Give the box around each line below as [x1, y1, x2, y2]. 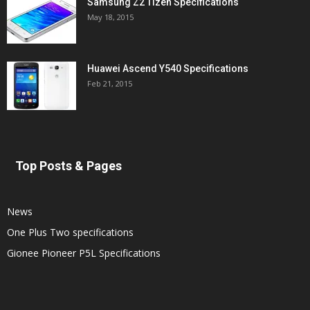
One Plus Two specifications [7, 225, 134, 239]
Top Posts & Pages [15, 158, 122, 173]
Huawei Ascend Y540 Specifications [87, 62, 248, 74]
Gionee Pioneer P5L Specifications [7, 246, 161, 259]
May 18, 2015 [87, 11, 134, 22]
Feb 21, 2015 [87, 77, 132, 89]
